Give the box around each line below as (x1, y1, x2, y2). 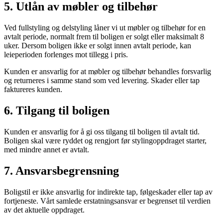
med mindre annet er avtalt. (4, 145, 89, 154)
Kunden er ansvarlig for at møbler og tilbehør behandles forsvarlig (4, 67, 211, 76)
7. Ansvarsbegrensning (4, 164, 119, 177)
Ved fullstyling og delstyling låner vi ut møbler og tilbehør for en (4, 23, 206, 32)
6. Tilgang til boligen (4, 104, 110, 117)
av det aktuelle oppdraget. (4, 205, 85, 214)
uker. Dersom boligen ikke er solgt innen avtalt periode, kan (4, 41, 191, 50)
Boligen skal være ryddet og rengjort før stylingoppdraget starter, (4, 136, 207, 145)
